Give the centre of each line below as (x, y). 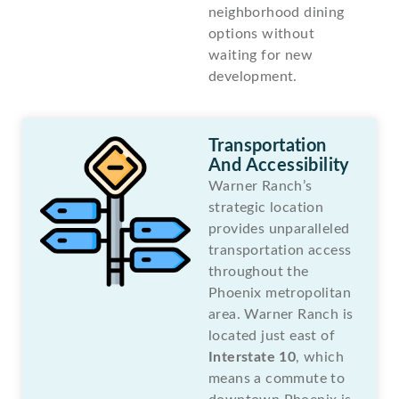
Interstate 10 (252, 357)
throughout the (259, 271)
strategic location (266, 207)
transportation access (280, 250)
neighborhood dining (277, 12)
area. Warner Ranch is (281, 314)
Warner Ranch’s (261, 186)
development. (253, 76)
